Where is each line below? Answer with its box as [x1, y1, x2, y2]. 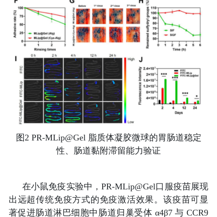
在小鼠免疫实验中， [22, 182, 102, 192]
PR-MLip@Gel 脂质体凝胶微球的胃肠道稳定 [31, 133, 201, 143]
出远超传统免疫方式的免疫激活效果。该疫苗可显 [8, 195, 209, 205]
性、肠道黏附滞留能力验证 [56, 146, 161, 156]
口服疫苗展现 [155, 182, 209, 192]
